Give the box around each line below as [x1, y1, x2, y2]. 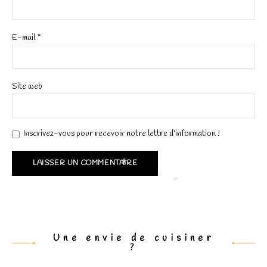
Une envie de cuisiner [52, 232, 215, 245]
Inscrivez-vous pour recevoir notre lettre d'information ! [23, 128, 220, 140]
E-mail [12, 32, 37, 44]
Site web [12, 81, 42, 93]
